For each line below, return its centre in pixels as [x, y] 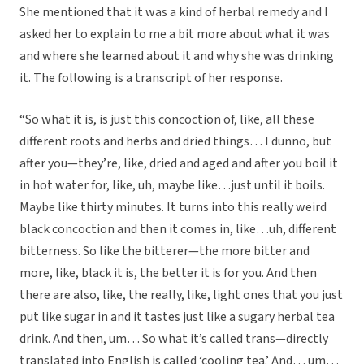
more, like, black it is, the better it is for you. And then [168, 273]
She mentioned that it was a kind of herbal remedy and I [174, 13]
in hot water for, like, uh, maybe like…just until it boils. [172, 186]
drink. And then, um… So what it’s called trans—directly [174, 339]
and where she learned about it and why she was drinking [177, 56]
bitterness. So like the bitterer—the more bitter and [165, 251]
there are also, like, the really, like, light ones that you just [181, 295]
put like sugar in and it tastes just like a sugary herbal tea [177, 317]
